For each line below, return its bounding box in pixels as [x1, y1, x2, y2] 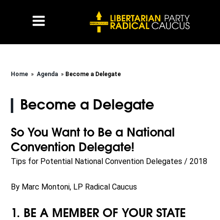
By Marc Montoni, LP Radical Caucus [11, 182, 137, 192]
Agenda [37, 71, 58, 78]
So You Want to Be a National [11, 128, 175, 139]
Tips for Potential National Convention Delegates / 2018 [11, 157, 208, 166]
